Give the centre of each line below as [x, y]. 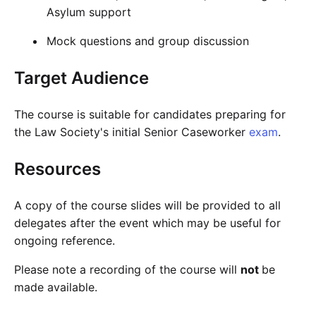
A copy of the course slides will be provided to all [147, 205]
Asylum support [89, 12]
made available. [56, 287]
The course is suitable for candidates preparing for [150, 114]
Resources [57, 169]
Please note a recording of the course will [127, 269]
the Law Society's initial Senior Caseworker [132, 132]
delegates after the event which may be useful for [147, 223]
